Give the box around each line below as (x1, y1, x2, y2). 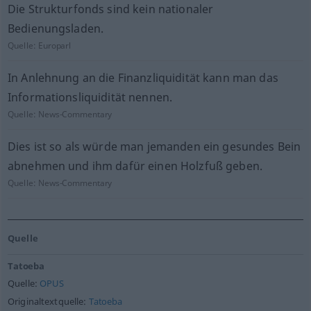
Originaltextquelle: (7, 296, 89, 308)
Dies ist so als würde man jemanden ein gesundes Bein (7, 139, 301, 154)
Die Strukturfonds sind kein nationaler (7, 1, 214, 17)
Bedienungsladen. (7, 21, 104, 36)
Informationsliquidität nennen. (7, 90, 173, 105)
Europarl (38, 40, 72, 51)
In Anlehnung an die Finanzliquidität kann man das (7, 70, 278, 85)
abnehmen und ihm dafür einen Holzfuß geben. (7, 158, 262, 174)
